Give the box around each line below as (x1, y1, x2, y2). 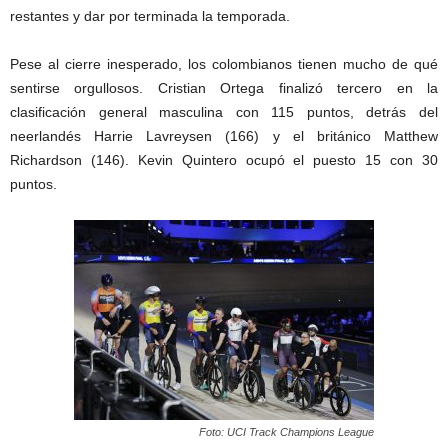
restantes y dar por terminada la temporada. (10, 8, 290, 25)
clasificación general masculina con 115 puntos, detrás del (10, 104, 438, 121)
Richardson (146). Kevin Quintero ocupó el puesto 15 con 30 (10, 152, 438, 169)
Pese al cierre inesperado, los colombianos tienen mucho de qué (10, 56, 438, 73)
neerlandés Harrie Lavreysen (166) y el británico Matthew (10, 128, 438, 145)
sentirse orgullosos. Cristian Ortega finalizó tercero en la (10, 80, 438, 97)
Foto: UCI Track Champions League (199, 426, 374, 439)
